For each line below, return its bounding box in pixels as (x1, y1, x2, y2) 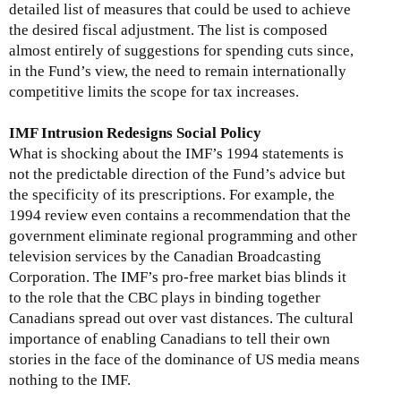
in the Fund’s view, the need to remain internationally (9, 63, 346, 81)
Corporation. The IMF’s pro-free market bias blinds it (9, 269, 346, 286)
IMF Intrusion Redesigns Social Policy (9, 124, 261, 142)
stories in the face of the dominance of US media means (9, 351, 360, 369)
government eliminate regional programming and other (9, 227, 357, 245)
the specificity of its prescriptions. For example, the (9, 186, 335, 204)
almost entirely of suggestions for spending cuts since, (9, 42, 354, 60)
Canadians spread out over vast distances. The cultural (9, 310, 354, 328)
